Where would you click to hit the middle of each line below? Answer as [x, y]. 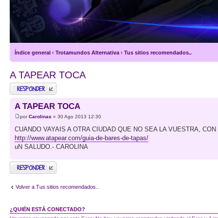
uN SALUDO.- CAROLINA [51, 147]
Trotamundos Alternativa [87, 53]
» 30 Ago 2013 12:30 [76, 117]
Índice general [33, 53]
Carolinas [40, 117]
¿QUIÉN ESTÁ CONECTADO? [47, 209]
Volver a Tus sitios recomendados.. [57, 187]
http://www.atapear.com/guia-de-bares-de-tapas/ [82, 138]
